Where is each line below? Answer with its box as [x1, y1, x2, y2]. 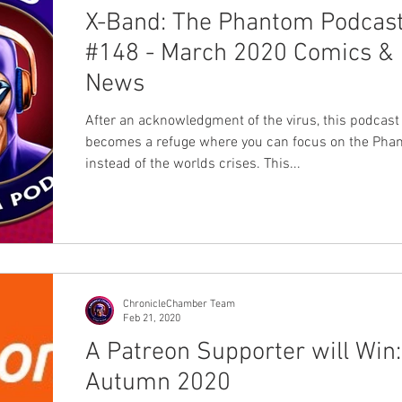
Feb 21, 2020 [123, 312, 180, 325]
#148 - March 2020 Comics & [85, 39, 393, 69]
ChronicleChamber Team [123, 297, 235, 310]
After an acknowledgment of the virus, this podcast [85, 112, 399, 130]
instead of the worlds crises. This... [85, 155, 301, 173]
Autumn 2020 [85, 367, 231, 398]
